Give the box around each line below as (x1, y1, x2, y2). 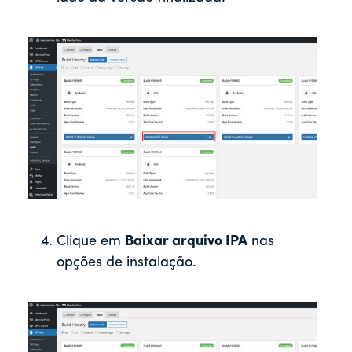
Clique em (57, 234, 125, 250)
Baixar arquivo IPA (125, 234, 247, 250)
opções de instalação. (57, 255, 196, 271)
